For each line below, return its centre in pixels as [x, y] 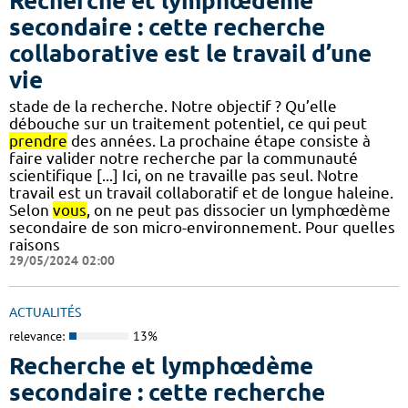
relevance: [37, 336]
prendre [38, 140]
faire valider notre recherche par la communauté [184, 158]
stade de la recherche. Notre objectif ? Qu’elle [173, 106]
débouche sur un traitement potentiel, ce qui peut [188, 123]
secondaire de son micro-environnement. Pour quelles [202, 227]
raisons [35, 244]
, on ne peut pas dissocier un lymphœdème [239, 209]
